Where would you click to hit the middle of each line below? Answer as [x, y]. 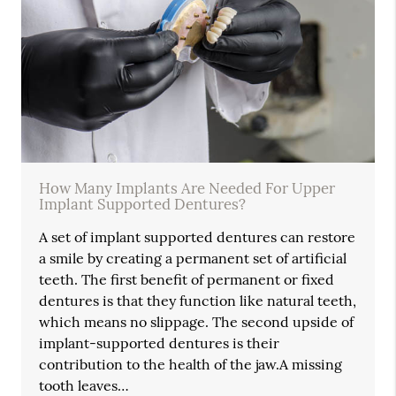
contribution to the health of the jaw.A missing [191, 365]
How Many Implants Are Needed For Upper [187, 189]
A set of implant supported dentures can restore [198, 237]
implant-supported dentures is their [160, 343]
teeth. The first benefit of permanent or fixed [187, 280]
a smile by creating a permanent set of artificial [193, 259]
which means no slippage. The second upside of [197, 322]
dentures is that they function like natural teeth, [198, 301]
